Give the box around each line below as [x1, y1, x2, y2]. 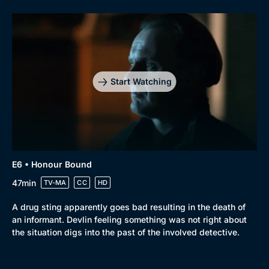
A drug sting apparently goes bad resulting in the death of [12, 202, 246, 212]
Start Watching [110, 76, 172, 87]
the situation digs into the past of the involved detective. [12, 227, 240, 237]
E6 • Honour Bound [12, 159, 92, 169]
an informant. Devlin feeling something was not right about [12, 214, 247, 225]
